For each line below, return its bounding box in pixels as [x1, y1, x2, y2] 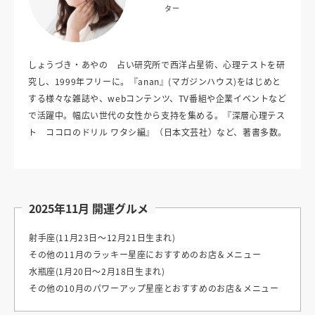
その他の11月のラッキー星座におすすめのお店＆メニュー [29, 248, 262, 261]
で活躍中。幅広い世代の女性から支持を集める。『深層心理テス [28, 109, 285, 122]
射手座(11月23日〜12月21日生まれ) [29, 231, 176, 244]
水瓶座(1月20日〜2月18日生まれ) [29, 265, 165, 278]
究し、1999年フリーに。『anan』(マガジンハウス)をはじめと [28, 75, 281, 88]
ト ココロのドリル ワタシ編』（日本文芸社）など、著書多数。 [28, 126, 287, 139]
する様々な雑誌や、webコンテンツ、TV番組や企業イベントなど [28, 92, 287, 105]
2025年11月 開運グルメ [29, 200, 148, 217]
